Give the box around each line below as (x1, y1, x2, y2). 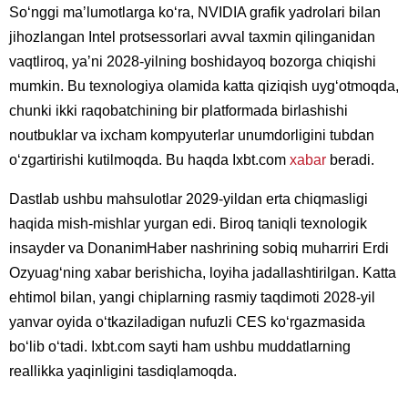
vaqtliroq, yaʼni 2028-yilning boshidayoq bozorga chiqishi (9, 54, 376, 70)
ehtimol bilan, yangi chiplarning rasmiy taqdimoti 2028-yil (9, 290, 375, 306)
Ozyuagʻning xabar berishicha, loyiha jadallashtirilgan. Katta (9, 265, 396, 281)
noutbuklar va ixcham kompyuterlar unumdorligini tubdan (9, 127, 374, 144)
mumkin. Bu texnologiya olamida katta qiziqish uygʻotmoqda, (9, 78, 399, 95)
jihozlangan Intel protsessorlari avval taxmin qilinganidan (9, 29, 375, 46)
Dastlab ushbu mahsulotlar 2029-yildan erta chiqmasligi (9, 191, 368, 208)
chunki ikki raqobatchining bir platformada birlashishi (9, 103, 348, 119)
